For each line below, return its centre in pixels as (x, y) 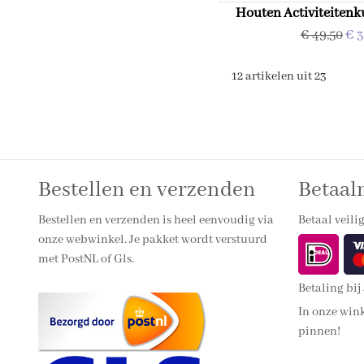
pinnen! (319, 331)
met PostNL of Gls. (86, 259)
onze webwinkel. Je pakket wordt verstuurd (153, 240)
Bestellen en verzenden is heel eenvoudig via (156, 220)
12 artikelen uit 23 (279, 76)
